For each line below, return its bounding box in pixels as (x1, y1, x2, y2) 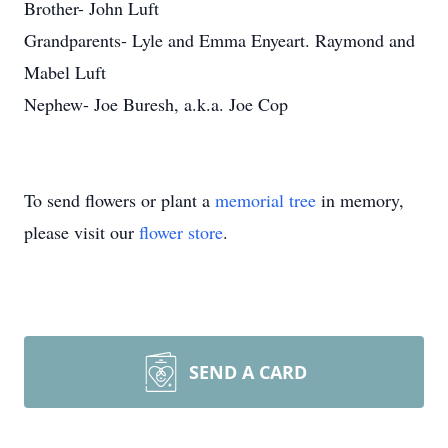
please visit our (24, 220, 139, 244)
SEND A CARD (189, 360, 307, 384)
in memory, (316, 188, 404, 212)
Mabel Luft (24, 60, 106, 84)
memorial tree (215, 188, 316, 212)
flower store (139, 220, 223, 244)
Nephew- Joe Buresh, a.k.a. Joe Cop (24, 92, 288, 116)
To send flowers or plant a (24, 188, 215, 212)
